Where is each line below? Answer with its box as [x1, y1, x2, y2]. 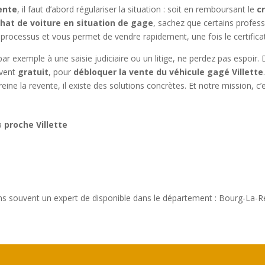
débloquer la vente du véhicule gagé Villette [73, 66, 264, 78]
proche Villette [4, 119, 68, 131]
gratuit [18, 66, 49, 78]
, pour [49, 66, 74, 78]
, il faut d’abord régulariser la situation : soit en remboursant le [17, 4, 257, 15]
